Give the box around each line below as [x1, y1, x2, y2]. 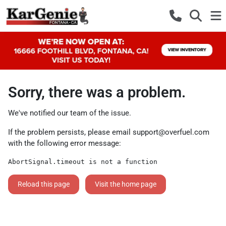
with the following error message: [8, 138, 121, 148]
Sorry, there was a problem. [8, 83, 186, 101]
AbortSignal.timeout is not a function [8, 157, 157, 165]
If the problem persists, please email [8, 127, 133, 137]
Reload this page [18, 180, 70, 188]
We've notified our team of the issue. [8, 108, 131, 118]
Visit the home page [95, 180, 156, 188]
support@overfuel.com [133, 127, 209, 137]
